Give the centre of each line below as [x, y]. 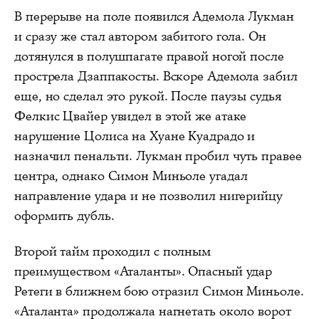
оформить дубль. [64, 215]
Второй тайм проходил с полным [113, 251]
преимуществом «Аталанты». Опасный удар [143, 271]
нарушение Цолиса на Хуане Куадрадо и [135, 136]
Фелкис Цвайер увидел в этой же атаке [131, 116]
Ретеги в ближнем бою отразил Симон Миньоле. [159, 291]
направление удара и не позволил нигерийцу [148, 195]
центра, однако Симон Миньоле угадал [131, 176]
